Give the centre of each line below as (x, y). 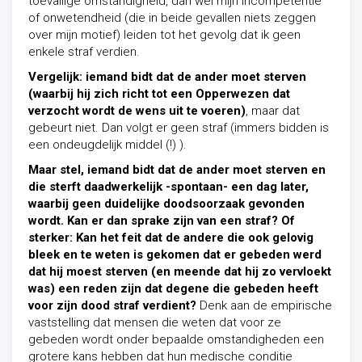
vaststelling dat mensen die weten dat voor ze (155, 322)
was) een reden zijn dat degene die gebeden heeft (173, 288)
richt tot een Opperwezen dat (206, 94)
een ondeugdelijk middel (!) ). (107, 145)
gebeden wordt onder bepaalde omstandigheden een (176, 339)
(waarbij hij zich (75, 94)
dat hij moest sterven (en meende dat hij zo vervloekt (180, 271)
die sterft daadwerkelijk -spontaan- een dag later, (168, 187)
